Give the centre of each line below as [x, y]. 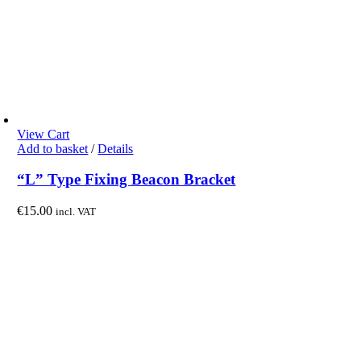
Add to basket [53, 148]
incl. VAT [76, 212]
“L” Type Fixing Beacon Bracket [127, 180]
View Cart [44, 134]
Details [116, 148]
